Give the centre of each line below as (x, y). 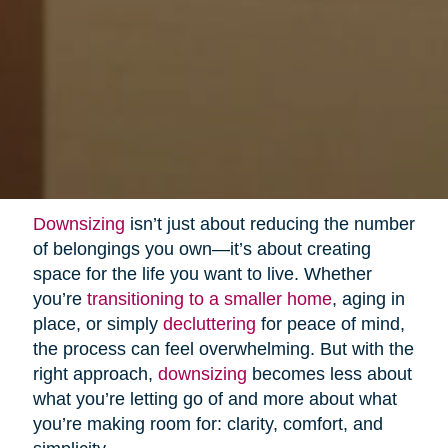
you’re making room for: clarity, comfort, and (207, 424)
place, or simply (97, 324)
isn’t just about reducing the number (269, 224)
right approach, (95, 374)
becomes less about (329, 374)
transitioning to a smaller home (209, 299)
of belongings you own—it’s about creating (201, 249)
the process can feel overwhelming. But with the (223, 349)
